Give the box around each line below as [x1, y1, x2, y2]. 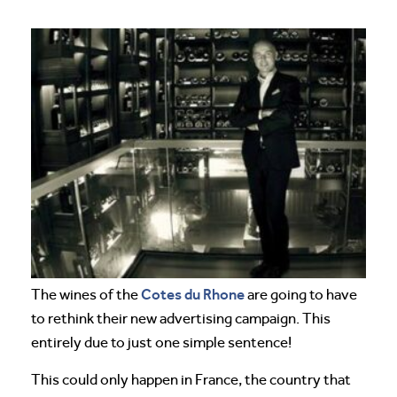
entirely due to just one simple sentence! [31, 334, 292, 352]
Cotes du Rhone [141, 285, 245, 304]
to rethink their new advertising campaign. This [31, 310, 331, 328]
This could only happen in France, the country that [31, 371, 351, 389]
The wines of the [31, 286, 141, 304]
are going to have [245, 286, 357, 304]
